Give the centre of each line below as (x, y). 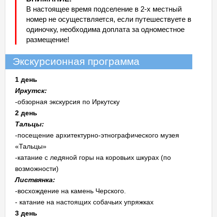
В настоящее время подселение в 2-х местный (104, 9)
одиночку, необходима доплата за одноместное (105, 29)
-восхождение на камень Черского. (70, 191)
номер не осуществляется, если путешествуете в (109, 19)
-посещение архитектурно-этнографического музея (97, 135)
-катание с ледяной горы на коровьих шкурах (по (93, 157)
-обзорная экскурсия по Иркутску (67, 102)
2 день (26, 113)
